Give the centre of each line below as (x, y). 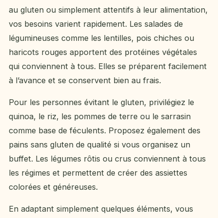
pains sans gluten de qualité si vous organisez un (100, 145)
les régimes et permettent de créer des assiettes (98, 173)
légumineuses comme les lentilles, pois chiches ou (101, 38)
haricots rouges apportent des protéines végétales (103, 52)
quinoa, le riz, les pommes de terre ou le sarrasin (100, 117)
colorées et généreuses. (53, 187)
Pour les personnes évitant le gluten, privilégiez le (101, 102)
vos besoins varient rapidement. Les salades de (96, 24)
